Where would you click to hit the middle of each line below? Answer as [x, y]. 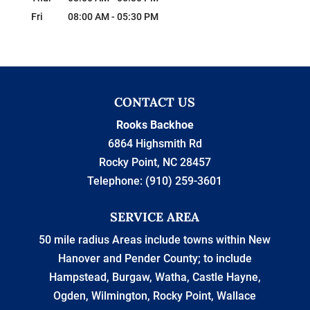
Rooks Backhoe [155, 125]
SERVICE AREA [155, 217]
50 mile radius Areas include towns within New [155, 240]
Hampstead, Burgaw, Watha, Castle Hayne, [155, 277]
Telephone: [117, 181]
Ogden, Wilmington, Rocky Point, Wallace [155, 296]
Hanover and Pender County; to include [155, 259]
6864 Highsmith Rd [155, 144]
